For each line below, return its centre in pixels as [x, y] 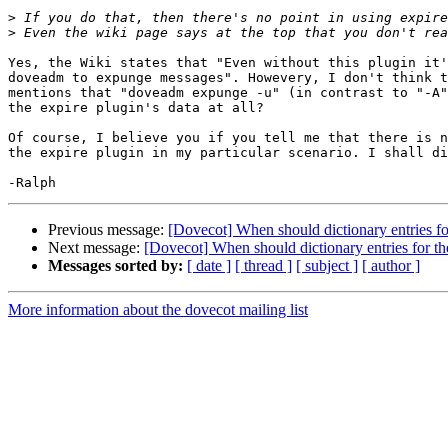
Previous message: [108, 230]
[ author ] [391, 266]
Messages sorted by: [115, 266]
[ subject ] [327, 266]
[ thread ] [263, 266]
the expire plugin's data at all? [136, 108]
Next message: [96, 248]
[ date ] [209, 266]
